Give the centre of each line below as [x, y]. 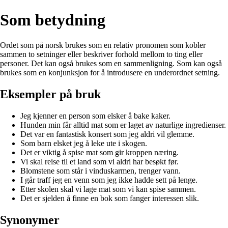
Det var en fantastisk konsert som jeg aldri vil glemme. [107, 134]
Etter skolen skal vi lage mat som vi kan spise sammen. [108, 189]
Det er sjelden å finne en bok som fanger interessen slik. [110, 198]
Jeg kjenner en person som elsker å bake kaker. [95, 116]
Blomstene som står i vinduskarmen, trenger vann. [101, 170]
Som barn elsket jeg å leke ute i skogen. [84, 143]
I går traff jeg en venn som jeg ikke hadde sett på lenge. [109, 180]
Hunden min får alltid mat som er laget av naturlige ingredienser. [123, 125]
